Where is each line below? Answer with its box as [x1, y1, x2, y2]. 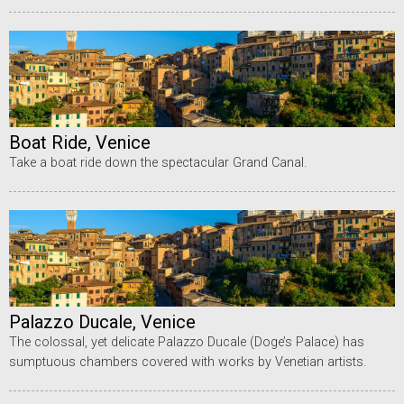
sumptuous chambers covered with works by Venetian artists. [9, 353, 366, 370]
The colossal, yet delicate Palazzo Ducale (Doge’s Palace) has [9, 334, 364, 350]
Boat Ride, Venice [9, 131, 151, 153]
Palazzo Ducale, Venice [9, 310, 196, 333]
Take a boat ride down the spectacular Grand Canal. [9, 154, 307, 170]
